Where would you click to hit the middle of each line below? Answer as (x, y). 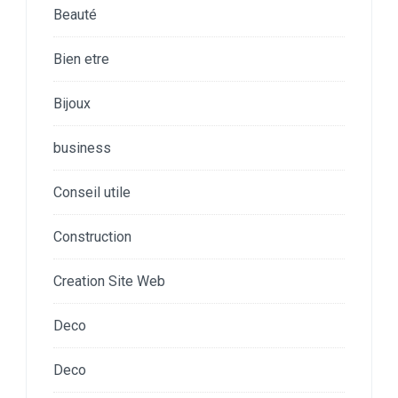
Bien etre (81, 59)
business (82, 147)
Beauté (75, 14)
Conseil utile (92, 192)
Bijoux (72, 103)
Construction (92, 236)
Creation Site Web (109, 281)
